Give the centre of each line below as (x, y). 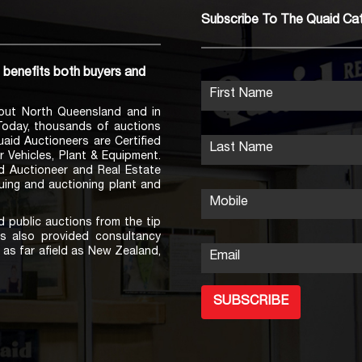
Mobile (229, 203)
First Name (241, 95)
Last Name (241, 149)
